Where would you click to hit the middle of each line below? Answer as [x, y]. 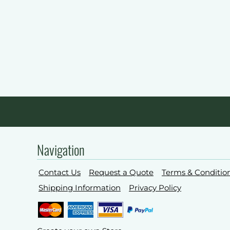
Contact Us [60, 172]
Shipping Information [80, 188]
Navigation [61, 150]
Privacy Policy [155, 188]
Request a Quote [121, 172]
